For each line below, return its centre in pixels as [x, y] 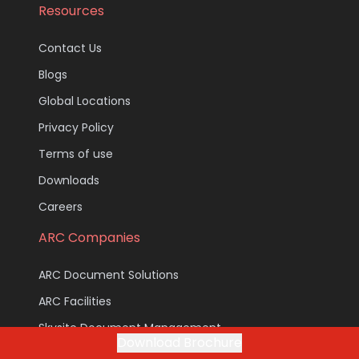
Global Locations [85, 101]
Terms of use [76, 153]
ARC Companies [89, 237]
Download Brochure [179, 343]
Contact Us [70, 48]
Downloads [69, 180]
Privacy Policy [76, 127]
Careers [61, 206]
